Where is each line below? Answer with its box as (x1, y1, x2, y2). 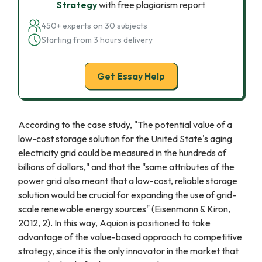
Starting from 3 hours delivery (42, 35, 153, 45)
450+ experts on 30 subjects (42, 20, 147, 31)
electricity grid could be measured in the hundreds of (18, 147, 226, 158)
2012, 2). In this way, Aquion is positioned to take (18, 217, 211, 229)
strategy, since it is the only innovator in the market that (18, 245, 239, 257)
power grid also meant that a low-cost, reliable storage (18, 175, 237, 187)
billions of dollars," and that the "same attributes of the (18, 161, 235, 173)
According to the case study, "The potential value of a (18, 119, 232, 130)
